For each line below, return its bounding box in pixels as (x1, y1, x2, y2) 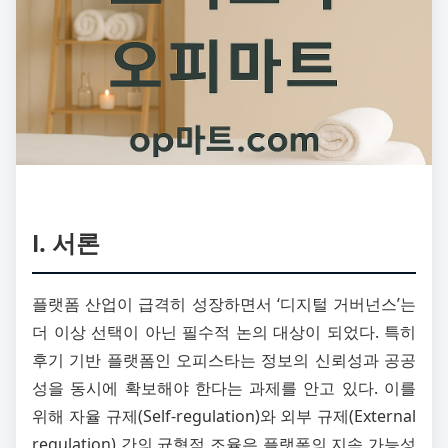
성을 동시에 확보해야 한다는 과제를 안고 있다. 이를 (32, 376, 416, 399)
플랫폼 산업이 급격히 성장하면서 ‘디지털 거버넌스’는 (32, 292, 416, 315)
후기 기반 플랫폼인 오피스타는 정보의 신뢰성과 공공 (32, 348, 416, 371)
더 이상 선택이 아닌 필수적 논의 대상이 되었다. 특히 (32, 320, 416, 343)
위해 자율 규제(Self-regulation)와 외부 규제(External (32, 404, 416, 427)
